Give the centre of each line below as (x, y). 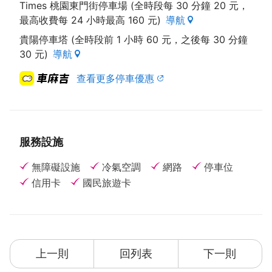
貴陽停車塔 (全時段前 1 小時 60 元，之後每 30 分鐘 (134, 39)
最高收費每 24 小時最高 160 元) (90, 20)
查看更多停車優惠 (115, 78)
